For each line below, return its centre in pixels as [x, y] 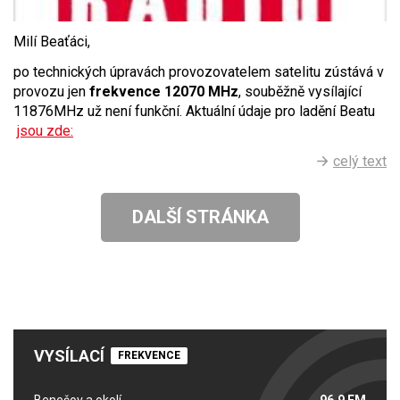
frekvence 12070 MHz [164, 92]
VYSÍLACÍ [69, 356]
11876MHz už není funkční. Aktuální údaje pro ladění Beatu [194, 112]
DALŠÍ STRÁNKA [200, 217]
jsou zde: [45, 131]
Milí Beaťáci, [52, 42]
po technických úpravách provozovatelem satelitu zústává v [199, 72]
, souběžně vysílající [300, 92]
